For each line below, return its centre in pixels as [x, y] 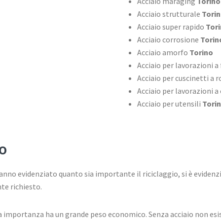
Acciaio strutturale [169, 14]
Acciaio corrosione [168, 40]
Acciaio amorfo [162, 53]
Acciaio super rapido [171, 27]
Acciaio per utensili [169, 104]
